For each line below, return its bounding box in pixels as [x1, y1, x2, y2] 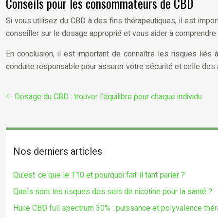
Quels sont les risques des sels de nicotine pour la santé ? [13, 185, 212, 198]
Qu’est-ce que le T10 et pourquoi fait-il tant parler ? [13, 169, 185, 181]
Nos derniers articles [13, 144, 102, 159]
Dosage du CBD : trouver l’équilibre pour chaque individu [15, 91, 202, 103]
